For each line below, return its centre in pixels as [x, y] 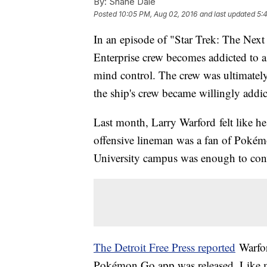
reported [217, 247]
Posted [106, 14]
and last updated [227, 14]
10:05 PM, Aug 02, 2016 [158, 14]
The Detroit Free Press [146, 247]
